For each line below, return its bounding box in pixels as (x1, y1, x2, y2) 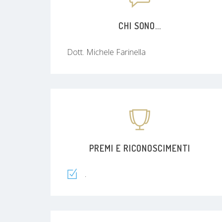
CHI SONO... (118, 20, 161, 31)
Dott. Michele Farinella (67, 46, 146, 57)
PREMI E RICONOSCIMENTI (89, 142, 191, 154)
